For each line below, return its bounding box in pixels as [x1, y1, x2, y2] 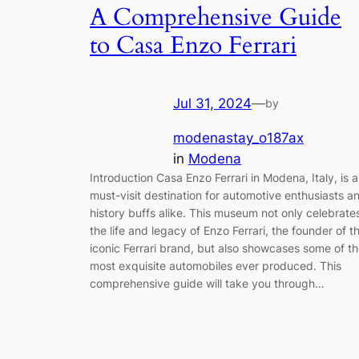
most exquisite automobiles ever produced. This [90, 258, 341, 272]
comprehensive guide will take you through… [90, 276, 325, 290]
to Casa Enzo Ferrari [90, 29, 296, 62]
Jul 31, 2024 [173, 95, 252, 112]
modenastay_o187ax [173, 129, 304, 146]
